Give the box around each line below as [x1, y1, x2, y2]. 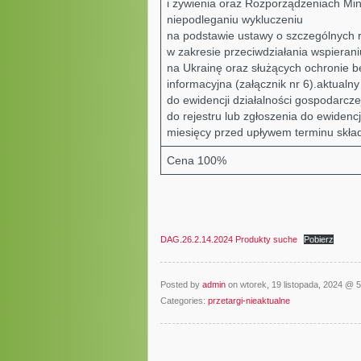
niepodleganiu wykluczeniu [166, 13, 303, 26]
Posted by [160, 280, 202, 289]
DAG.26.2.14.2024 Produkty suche [160, 234, 297, 244]
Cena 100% [166, 154, 226, 167]
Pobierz [303, 234, 334, 244]
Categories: [160, 296, 208, 305]
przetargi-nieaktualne [207, 296, 290, 305]
